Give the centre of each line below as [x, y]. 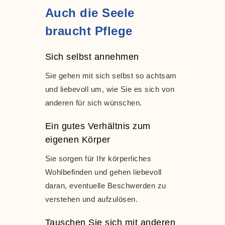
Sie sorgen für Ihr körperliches [98, 158]
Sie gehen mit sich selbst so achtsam [111, 75]
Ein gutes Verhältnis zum [98, 126]
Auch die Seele [90, 13]
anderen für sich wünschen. [93, 102]
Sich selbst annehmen [92, 57]
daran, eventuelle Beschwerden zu [105, 185]
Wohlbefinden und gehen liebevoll [103, 172]
